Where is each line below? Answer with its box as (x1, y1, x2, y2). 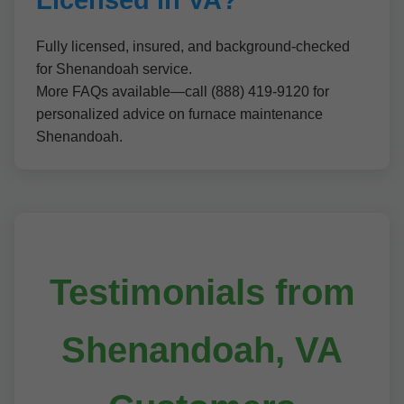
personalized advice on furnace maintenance (36, 106, 323, 122)
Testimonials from (49, 272, 355, 312)
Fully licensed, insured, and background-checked (36, 39, 350, 54)
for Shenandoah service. (36, 61, 192, 77)
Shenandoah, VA (61, 330, 343, 370)
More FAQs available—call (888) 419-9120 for (36, 84, 329, 99)
